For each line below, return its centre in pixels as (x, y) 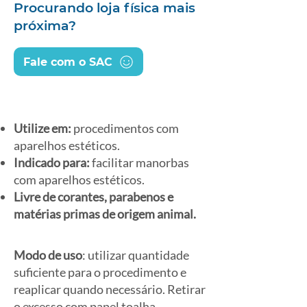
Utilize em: (42, 128)
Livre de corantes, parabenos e (94, 197)
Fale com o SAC (67, 62)
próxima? (45, 26)
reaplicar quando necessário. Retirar (110, 289)
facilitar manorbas (139, 162)
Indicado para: (52, 162)
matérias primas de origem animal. (105, 214)
